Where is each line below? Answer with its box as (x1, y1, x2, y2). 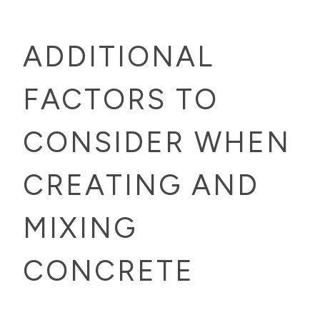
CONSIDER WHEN (23, 124, 291, 159)
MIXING (23, 210, 137, 245)
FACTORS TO (23, 81, 219, 116)
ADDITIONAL (23, 39, 214, 74)
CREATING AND (23, 167, 259, 202)
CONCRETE (23, 253, 194, 288)
